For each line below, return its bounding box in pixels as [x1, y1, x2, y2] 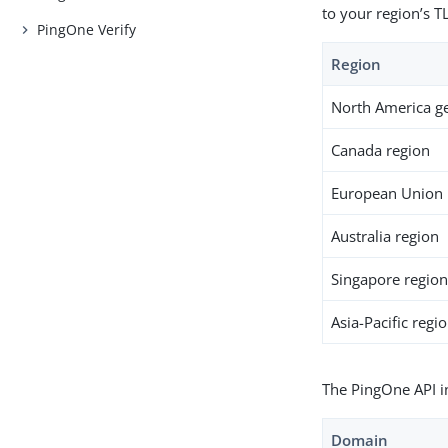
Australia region [331, 225, 440, 246]
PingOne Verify [37, 19, 137, 39]
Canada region [331, 139, 431, 160]
